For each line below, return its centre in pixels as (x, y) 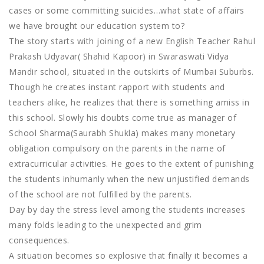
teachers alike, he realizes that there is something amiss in (129, 103)
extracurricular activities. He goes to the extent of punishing (131, 164)
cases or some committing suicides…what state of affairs (127, 11)
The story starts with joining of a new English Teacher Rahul (132, 41)
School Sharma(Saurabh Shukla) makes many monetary (122, 133)
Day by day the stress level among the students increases (127, 210)
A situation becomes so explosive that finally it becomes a (128, 256)
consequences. (44, 240)
